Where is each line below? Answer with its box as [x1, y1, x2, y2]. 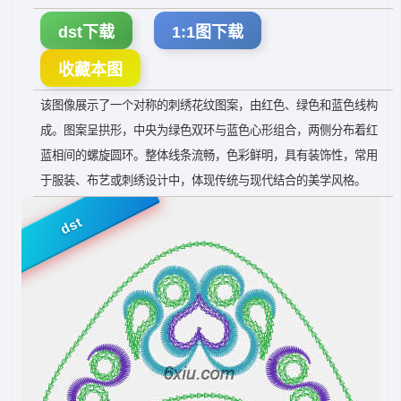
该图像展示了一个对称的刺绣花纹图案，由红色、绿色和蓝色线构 [40, 98, 378, 112]
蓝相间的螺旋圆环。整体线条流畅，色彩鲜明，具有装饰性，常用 [40, 149, 378, 162]
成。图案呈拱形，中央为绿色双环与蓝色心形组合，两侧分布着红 [40, 124, 378, 137]
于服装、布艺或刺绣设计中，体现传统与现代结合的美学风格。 [40, 174, 366, 187]
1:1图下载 [172, 23, 243, 41]
